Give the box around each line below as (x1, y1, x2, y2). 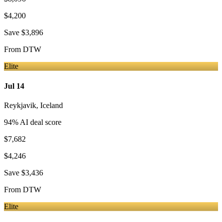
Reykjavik (4, 101, 36, 110)
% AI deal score (12, 118, 61, 126)
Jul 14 (4, 81, 24, 90)
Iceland (40, 101, 63, 110)
